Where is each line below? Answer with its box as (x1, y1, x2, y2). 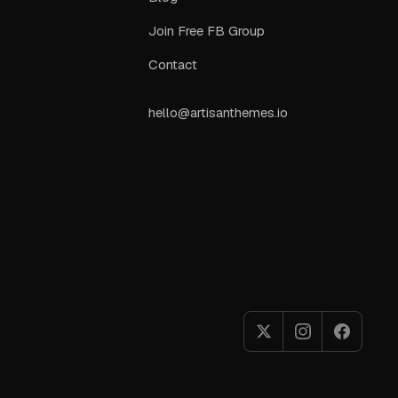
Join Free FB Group (148, 21, 266, 39)
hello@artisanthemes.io (148, 103, 289, 121)
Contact (148, 55, 198, 73)
